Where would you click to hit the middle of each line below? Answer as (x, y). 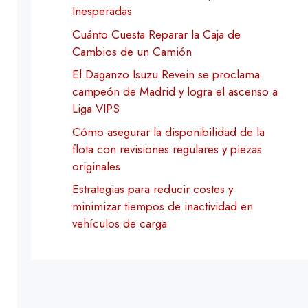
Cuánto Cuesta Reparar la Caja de (156, 34)
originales (96, 166)
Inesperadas (102, 11)
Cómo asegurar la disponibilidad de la (168, 132)
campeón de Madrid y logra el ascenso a (175, 91)
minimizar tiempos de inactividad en (162, 206)
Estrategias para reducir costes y (152, 189)
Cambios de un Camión (132, 51)
